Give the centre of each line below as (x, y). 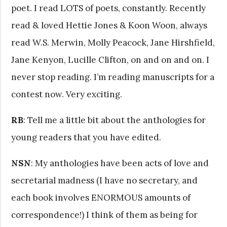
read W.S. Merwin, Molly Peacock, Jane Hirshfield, (113, 42)
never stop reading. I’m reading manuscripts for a (113, 77)
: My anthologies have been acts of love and (120, 163)
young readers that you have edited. (86, 137)
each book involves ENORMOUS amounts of (101, 197)
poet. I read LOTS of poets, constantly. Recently (109, 8)
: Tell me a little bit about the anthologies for (115, 120)
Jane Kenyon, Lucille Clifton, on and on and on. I (110, 60)
